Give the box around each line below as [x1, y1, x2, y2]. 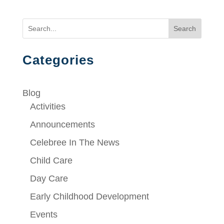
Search [173, 24, 196, 32]
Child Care [29, 155, 72, 165]
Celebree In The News [29, 137, 119, 147]
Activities [29, 101, 65, 111]
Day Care [29, 173, 68, 183]
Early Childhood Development [29, 191, 149, 201]
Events [29, 209, 57, 219]
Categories [22, 52, 94, 67]
